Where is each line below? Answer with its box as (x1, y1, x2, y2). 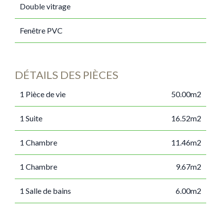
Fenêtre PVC (20, 26, 63, 35)
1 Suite (20, 113, 42, 123)
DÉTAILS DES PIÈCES (15, 68, 118, 81)
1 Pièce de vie (20, 89, 66, 99)
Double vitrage (20, 1, 71, 11)
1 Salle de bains (20, 186, 71, 195)
